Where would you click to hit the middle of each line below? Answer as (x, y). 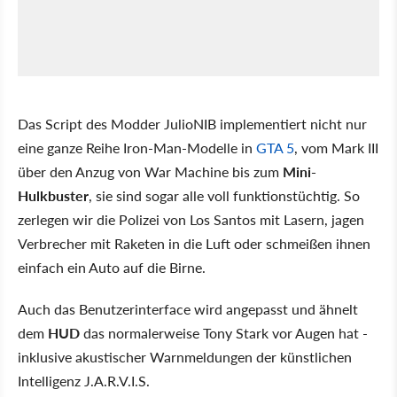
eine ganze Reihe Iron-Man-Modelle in (137, 148)
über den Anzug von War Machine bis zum (150, 172)
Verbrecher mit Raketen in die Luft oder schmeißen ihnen (194, 244)
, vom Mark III (336, 148)
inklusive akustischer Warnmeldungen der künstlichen (185, 357)
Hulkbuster (53, 196)
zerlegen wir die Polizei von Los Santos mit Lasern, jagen (191, 220)
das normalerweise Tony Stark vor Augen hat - (224, 333)
